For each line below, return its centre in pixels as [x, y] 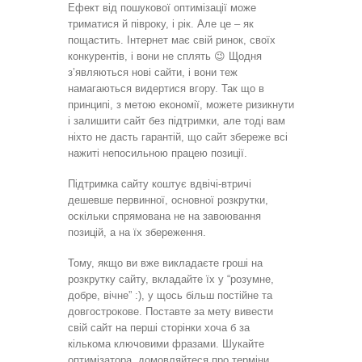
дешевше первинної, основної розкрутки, [168, 200]
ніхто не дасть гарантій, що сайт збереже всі [178, 137]
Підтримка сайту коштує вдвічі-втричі [160, 183]
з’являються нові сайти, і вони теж [153, 72]
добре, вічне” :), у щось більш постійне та [170, 295]
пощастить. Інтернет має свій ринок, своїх [172, 40]
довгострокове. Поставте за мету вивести [170, 311]
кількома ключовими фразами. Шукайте [166, 343]
